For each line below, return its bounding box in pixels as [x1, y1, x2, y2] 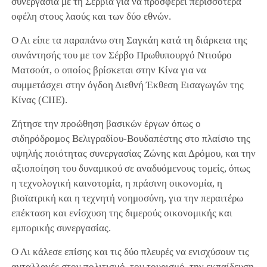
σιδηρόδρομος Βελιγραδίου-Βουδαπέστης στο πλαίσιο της [11, 133, 250, 145]
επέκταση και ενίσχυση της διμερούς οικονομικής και [11, 207, 232, 219]
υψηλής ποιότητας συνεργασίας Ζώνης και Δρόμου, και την [11, 148, 256, 160]
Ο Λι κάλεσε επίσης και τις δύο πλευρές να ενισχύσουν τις [11, 246, 249, 258]
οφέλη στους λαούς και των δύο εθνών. [11, 11, 171, 23]
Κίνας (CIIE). [11, 94, 67, 106]
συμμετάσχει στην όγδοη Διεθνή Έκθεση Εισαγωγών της [11, 79, 244, 91]
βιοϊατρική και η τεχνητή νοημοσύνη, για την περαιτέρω [11, 193, 243, 204]
